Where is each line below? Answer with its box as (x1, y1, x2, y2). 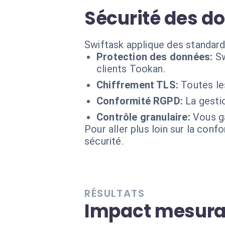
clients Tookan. (96, 63, 165, 75)
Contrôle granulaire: (96, 111, 190, 123)
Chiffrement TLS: (96, 79, 179, 91)
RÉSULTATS (84, 186, 145, 200)
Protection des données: (96, 51, 213, 63)
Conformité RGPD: (96, 95, 183, 107)
